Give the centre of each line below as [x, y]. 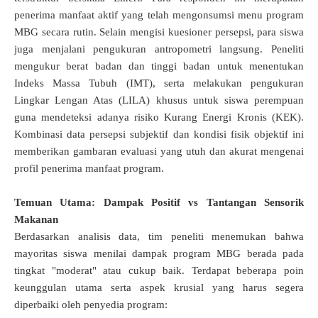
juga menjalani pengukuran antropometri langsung [137, 49]
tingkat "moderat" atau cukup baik [98, 271]
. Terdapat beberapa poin [243, 271]
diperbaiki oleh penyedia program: [91, 305]
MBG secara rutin [54, 32]
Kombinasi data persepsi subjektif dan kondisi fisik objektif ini [159, 135]
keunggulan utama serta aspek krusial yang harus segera [159, 288]
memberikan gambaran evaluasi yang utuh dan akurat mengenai [159, 152]
